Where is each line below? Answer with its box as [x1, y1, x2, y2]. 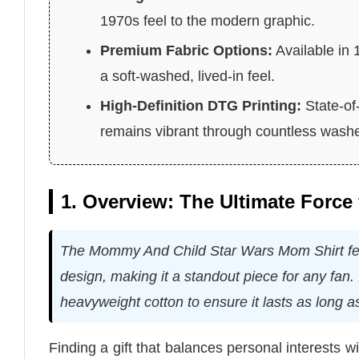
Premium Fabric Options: [100, 42, 273, 58]
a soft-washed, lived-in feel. [100, 67, 276, 84]
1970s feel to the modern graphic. [100, 12, 316, 29]
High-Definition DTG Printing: [100, 97, 302, 114]
